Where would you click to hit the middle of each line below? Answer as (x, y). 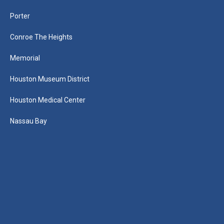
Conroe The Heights (41, 37)
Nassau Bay (28, 121)
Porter (20, 16)
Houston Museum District (50, 79)
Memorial (25, 58)
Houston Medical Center (48, 100)
